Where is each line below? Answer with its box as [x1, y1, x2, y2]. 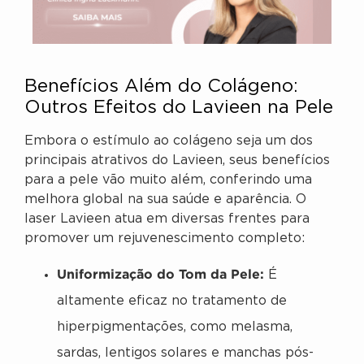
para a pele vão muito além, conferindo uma [24, 174, 312, 187]
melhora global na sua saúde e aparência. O [24, 193, 306, 206]
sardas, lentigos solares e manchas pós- [57, 346, 314, 359]
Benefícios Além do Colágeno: [24, 79, 298, 96]
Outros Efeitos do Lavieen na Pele [24, 100, 333, 117]
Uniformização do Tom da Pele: [57, 266, 264, 281]
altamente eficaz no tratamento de [57, 294, 287, 307]
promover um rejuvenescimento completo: [24, 232, 305, 245]
